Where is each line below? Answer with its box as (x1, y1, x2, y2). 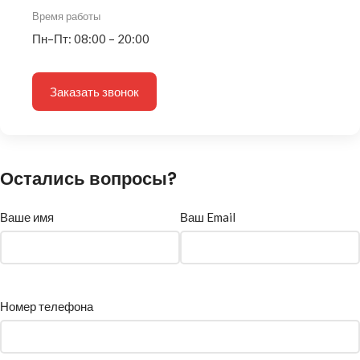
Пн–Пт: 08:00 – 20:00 (32, 31, 149, 46)
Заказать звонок (50, 84, 139, 99)
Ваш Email (180, 210, 235, 224)
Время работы (32, 10, 100, 22)
